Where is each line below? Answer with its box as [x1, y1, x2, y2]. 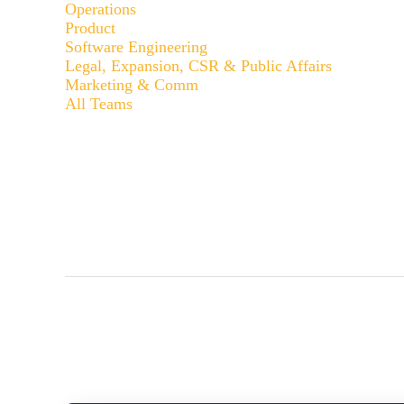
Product [65, 19, 115, 37]
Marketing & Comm [65, 76, 198, 94]
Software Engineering [65, 38, 207, 56]
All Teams [65, 95, 133, 113]
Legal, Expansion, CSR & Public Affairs [65, 57, 332, 75]
